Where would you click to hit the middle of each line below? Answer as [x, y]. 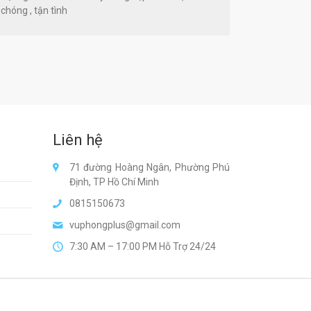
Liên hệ [78, 140]
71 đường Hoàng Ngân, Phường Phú [150, 168]
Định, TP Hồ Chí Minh [114, 182]
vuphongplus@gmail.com [125, 225]
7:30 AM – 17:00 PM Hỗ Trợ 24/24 [143, 247]
